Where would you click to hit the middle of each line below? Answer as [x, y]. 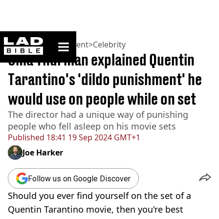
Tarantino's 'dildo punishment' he [105, 79]
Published [26, 137]
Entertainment [62, 44]
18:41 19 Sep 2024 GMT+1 [92, 137]
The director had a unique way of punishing [98, 114]
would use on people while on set [102, 99]
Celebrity [109, 44]
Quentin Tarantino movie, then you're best [96, 209]
